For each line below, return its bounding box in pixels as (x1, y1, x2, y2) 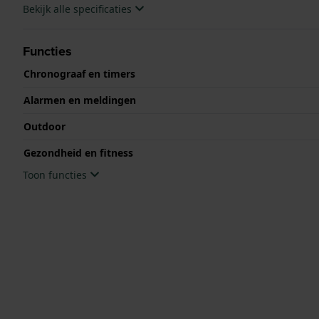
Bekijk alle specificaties (23, 1, 135, 16)
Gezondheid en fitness (23, 145, 133, 159)
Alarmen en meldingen (23, 93, 136, 107)
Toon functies (23, 167, 90, 182)
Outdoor (23, 119, 66, 133)
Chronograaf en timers (23, 66, 135, 80)
